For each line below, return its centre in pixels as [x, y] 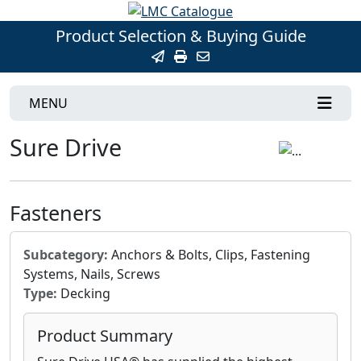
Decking [84, 293]
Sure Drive [66, 147]
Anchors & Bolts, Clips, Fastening [209, 254]
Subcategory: [66, 254]
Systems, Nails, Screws [92, 274]
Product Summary [105, 335]
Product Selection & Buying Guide [180, 35]
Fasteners [56, 212]
